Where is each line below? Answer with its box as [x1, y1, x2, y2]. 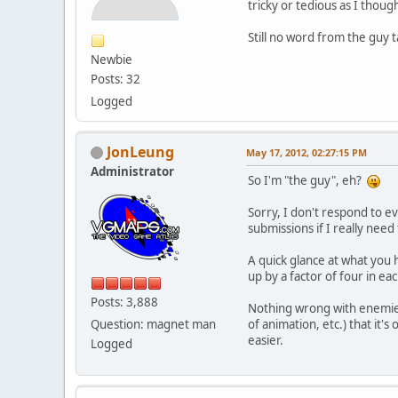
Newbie [91, 51, 132, 68]
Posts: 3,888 [91, 293, 158, 310]
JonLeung [107, 141, 174, 162]
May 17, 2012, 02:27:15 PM [246, 145, 367, 159]
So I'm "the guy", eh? [248, 171, 367, 188]
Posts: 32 [91, 70, 140, 87]
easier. [248, 331, 283, 348]
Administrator [91, 163, 174, 179]
